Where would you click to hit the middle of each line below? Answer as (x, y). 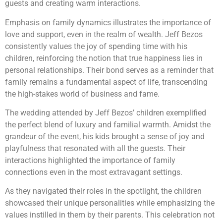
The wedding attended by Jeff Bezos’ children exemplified (106, 112)
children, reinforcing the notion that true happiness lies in (104, 58)
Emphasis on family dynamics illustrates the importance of (108, 22)
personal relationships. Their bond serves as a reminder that (109, 70)
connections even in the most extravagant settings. (94, 172)
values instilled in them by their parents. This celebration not (110, 215)
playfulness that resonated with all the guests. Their (95, 148)
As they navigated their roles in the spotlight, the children (103, 191)
